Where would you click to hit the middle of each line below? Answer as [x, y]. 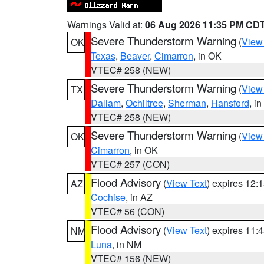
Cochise [108, 197]
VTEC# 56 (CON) [128, 211]
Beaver [135, 56]
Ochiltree [144, 103]
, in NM [127, 244]
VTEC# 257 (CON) [130, 164]
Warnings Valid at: [106, 24]
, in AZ [139, 197]
